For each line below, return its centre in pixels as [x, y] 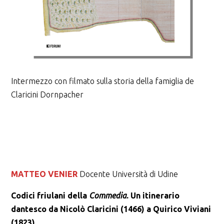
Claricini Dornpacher [47, 95]
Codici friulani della [50, 196]
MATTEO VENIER [44, 174]
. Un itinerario [153, 196]
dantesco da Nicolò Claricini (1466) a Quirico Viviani [111, 209]
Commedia [107, 196]
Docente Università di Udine [128, 174]
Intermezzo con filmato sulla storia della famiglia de [102, 81]
